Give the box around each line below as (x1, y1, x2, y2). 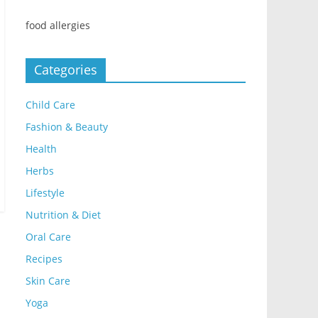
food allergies (26, 18, 90, 33)
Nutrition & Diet (26, 208, 101, 222)
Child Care (26, 98, 75, 112)
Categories (34, 61, 97, 79)
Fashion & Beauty (26, 120, 108, 134)
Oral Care (26, 230, 71, 244)
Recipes (26, 252, 62, 266)
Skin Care (26, 274, 70, 288)
